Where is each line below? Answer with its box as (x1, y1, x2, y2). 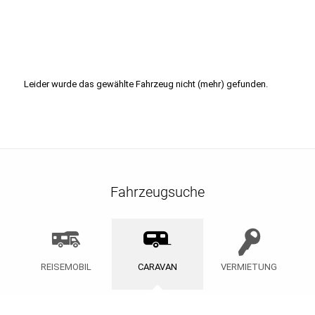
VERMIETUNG (221, 261, 277, 272)
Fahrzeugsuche (110, 183, 205, 200)
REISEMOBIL (41, 261, 91, 272)
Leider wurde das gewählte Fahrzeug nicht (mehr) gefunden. (23, 78, 268, 89)
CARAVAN (138, 261, 177, 272)
